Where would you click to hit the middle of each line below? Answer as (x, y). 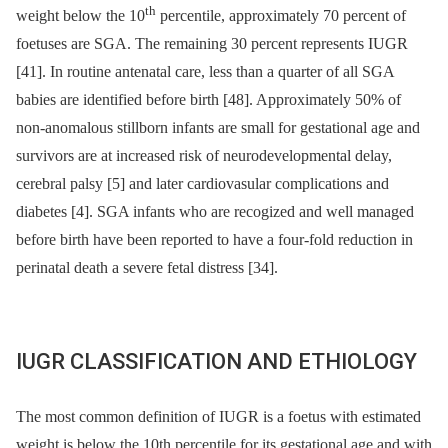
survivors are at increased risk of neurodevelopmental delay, (204, 156)
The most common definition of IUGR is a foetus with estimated (218, 417)
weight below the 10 (80, 16)
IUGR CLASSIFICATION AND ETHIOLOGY (216, 362)
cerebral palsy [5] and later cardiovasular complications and (202, 184)
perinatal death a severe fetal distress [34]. (147, 268)
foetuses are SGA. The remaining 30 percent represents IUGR (212, 44)
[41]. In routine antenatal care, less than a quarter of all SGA (205, 72)
